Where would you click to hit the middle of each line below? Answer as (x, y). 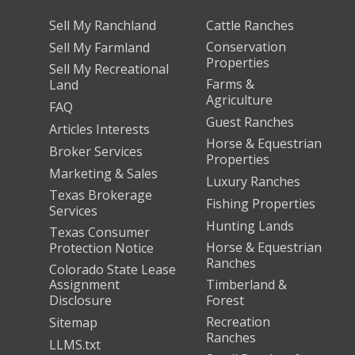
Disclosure (80, 300)
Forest (225, 300)
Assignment (84, 284)
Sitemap (73, 322)
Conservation (246, 46)
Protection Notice (101, 248)
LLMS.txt (75, 344)
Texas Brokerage (101, 195)
